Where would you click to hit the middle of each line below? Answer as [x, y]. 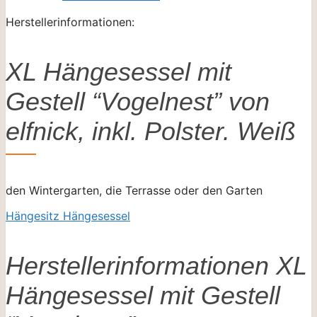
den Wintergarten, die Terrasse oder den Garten [134, 190]
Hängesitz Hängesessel [68, 215]
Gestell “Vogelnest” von [138, 101]
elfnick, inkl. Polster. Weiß [151, 131]
